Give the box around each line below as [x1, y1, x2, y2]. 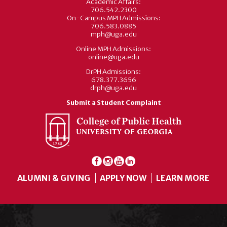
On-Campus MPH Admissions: [66, 14, 161, 23]
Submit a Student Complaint [66, 98, 161, 107]
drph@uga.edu [90, 84, 137, 93]
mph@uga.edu [90, 30, 137, 39]
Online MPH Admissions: [76, 45, 151, 54]
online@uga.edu [88, 53, 139, 62]
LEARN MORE [156, 172, 210, 183]
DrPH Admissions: [86, 67, 141, 77]
